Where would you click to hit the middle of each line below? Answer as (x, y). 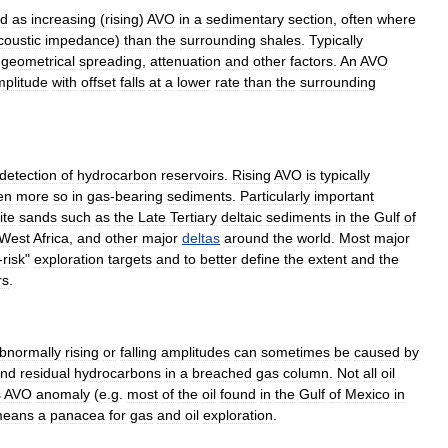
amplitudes (195, 352)
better (218, 259)
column (306, 373)
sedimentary (245, 19)
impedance (80, 40)
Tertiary (193, 217)
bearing (139, 196)
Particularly (275, 196)
